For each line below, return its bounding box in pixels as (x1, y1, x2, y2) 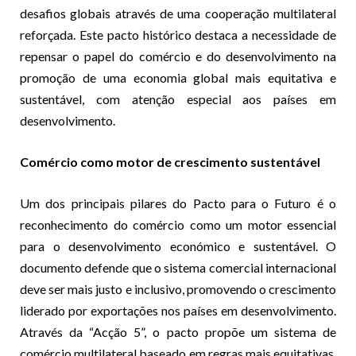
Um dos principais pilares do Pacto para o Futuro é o (20, 195, 336, 211)
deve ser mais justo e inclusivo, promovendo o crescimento (20, 281, 336, 296)
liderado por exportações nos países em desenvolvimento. (20, 302, 336, 318)
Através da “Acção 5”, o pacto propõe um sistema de (20, 323, 336, 339)
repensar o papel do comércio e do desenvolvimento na (20, 48, 336, 64)
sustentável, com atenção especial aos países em (20, 91, 336, 106)
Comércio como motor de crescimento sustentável (20, 153, 320, 169)
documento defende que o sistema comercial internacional (20, 259, 336, 275)
